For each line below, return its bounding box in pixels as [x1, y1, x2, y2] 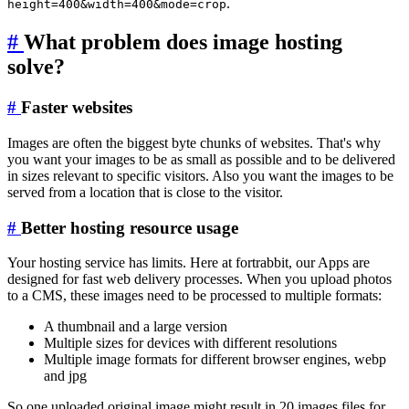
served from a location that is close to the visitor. [7, 184, 283, 200]
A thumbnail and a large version [44, 319, 227, 335]
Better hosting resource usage [21, 217, 238, 237]
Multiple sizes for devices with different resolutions [44, 335, 337, 351]
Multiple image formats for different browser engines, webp [44, 351, 386, 368]
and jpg [44, 368, 87, 384]
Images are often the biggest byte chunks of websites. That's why [7, 134, 381, 151]
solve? [7, 55, 65, 79]
